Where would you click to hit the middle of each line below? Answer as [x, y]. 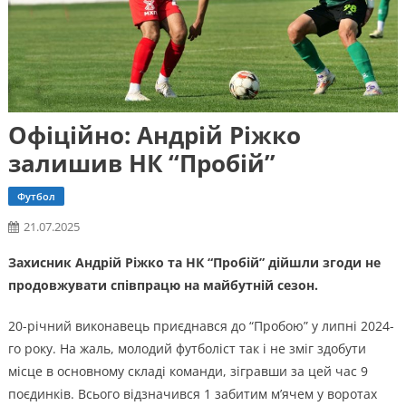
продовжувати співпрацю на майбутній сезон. [163, 285]
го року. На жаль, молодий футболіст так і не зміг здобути [187, 348]
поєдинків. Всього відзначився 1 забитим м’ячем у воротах [192, 393]
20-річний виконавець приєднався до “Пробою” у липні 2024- [201, 325]
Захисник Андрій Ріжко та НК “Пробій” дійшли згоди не [194, 262]
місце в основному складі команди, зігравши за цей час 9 [188, 371]
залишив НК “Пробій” [141, 163]
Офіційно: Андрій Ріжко [154, 135]
